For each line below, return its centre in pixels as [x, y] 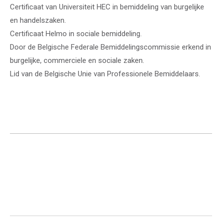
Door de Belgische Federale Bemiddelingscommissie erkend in [111, 47]
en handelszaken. [38, 20]
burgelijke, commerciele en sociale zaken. [77, 60]
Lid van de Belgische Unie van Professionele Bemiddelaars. [105, 74]
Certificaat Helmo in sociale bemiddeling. [76, 34]
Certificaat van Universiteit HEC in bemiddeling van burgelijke [107, 7]
